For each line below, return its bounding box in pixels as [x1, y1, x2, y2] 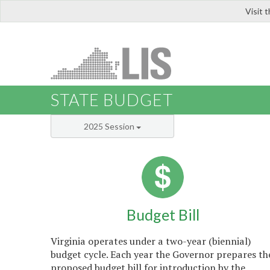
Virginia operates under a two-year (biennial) [51, 234, 251, 248]
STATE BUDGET [51, 90, 173, 110]
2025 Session [84, 121, 136, 132]
